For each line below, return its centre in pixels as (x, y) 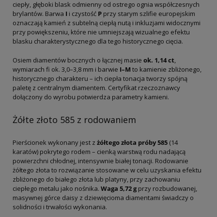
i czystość (83, 13)
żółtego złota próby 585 (132, 142)
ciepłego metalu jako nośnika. (57, 188)
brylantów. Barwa (39, 13)
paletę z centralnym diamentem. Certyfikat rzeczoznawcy (96, 87)
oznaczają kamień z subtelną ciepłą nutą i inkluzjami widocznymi (107, 23)
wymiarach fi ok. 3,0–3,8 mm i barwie (66, 69)
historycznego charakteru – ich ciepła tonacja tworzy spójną (100, 78)
